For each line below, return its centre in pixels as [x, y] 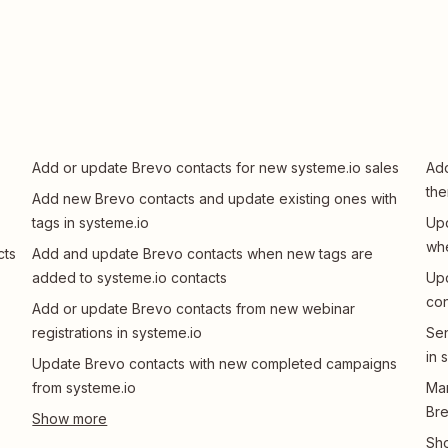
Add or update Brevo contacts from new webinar [194, 308]
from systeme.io [84, 387]
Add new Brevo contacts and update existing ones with [215, 198]
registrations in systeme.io [117, 332]
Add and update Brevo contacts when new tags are [203, 253]
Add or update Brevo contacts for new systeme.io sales [216, 167]
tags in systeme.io [91, 222]
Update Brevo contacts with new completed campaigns [215, 363]
